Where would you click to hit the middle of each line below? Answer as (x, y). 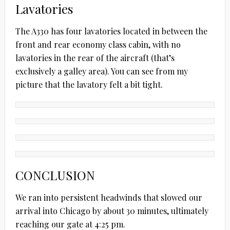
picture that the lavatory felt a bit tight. (89, 84)
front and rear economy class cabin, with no (98, 44)
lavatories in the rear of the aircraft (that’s (95, 57)
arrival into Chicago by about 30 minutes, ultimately (112, 210)
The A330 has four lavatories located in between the (111, 31)
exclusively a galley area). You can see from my (101, 71)
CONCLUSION (55, 175)
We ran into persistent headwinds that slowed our (109, 197)
